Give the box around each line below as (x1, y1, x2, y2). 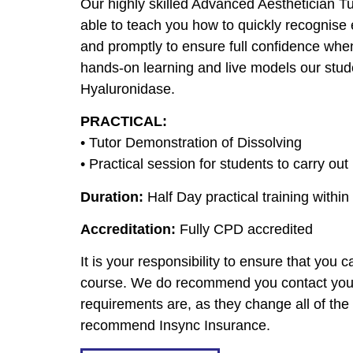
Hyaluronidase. (80, 80, 175, 97)
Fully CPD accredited (176, 221, 313, 237)
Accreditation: (80, 221, 176, 237)
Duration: (80, 188, 143, 205)
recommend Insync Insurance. (80, 318, 270, 334)
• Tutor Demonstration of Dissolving (80, 135, 302, 151)
